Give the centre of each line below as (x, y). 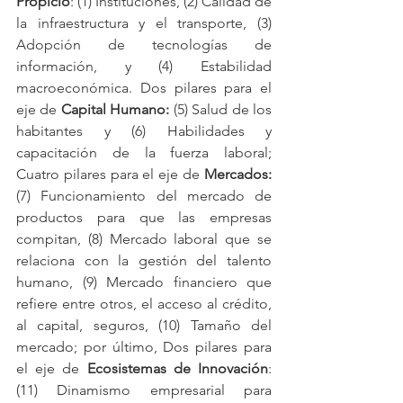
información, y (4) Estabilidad (144, 67)
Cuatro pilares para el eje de (110, 175)
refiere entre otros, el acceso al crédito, (144, 304)
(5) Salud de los (221, 110)
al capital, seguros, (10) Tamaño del (144, 326)
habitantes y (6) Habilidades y (144, 131)
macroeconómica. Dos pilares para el (144, 88)
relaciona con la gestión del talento (144, 261)
